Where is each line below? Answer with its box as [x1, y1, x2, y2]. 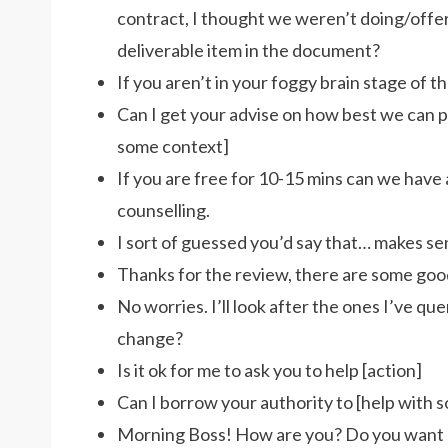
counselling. [117, 199, 210, 221]
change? [117, 327, 183, 349]
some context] [117, 135, 229, 157]
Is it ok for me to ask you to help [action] [117, 359, 422, 381]
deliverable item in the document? [117, 39, 380, 61]
